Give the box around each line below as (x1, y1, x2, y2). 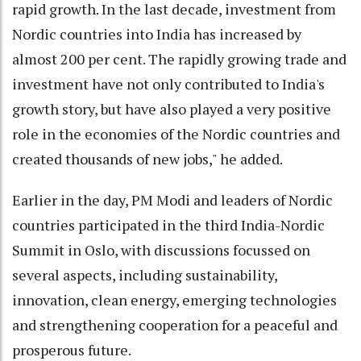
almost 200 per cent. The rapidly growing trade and (12, 48, 346, 68)
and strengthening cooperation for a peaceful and (12, 314, 338, 334)
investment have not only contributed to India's (12, 73, 325, 93)
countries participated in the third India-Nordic (12, 214, 325, 234)
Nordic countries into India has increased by (12, 23, 301, 44)
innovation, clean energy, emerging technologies (12, 289, 337, 309)
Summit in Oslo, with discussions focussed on (12, 239, 310, 259)
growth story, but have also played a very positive (12, 98, 331, 118)
